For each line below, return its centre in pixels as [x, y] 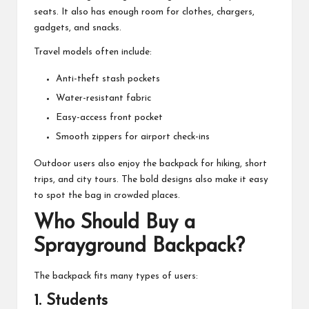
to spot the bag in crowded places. [107, 196]
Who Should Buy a [114, 223]
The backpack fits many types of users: [116, 277]
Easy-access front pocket [109, 117]
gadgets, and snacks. [78, 28]
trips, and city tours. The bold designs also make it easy [151, 180]
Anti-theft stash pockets [108, 79]
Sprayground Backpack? [139, 247]
